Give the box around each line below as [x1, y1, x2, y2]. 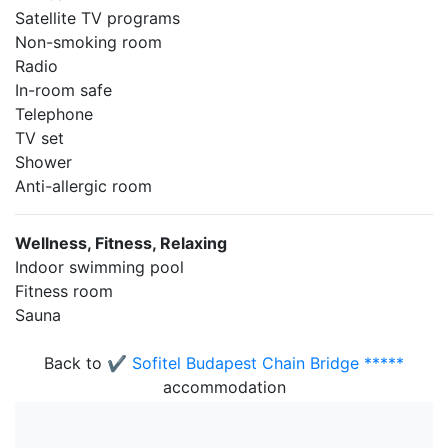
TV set [15, 128, 64, 148]
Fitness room [15, 281, 113, 301]
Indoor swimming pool [15, 257, 184, 277]
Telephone [15, 104, 93, 124]
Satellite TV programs [15, 8, 180, 28]
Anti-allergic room [15, 176, 152, 196]
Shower [15, 152, 72, 172]
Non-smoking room [15, 32, 162, 52]
